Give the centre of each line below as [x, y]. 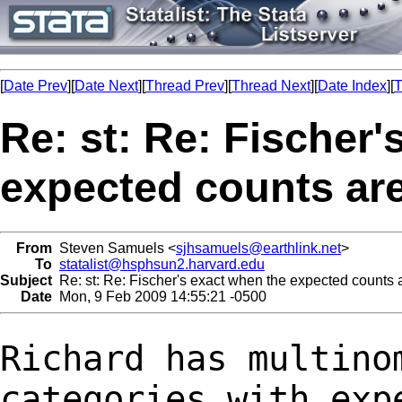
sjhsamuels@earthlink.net [258, 248]
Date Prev [35, 86]
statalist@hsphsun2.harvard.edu [162, 264]
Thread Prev [185, 86]
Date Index [352, 86]
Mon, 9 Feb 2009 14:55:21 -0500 [159, 296]
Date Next [106, 86]
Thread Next [271, 86]
